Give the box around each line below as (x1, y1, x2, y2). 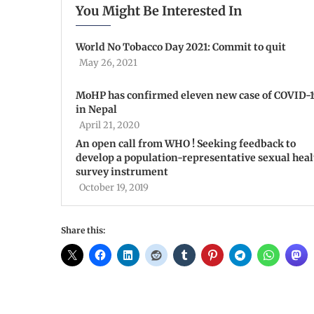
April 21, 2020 (79, 119, 139, 131)
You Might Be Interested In (76, 3, 242, 19)
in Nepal (76, 103, 117, 116)
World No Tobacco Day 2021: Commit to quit (76, 41, 286, 53)
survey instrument (76, 165, 168, 178)
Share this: (61, 225, 105, 235)
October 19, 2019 (79, 182, 149, 193)
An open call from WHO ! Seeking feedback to (76, 137, 296, 150)
